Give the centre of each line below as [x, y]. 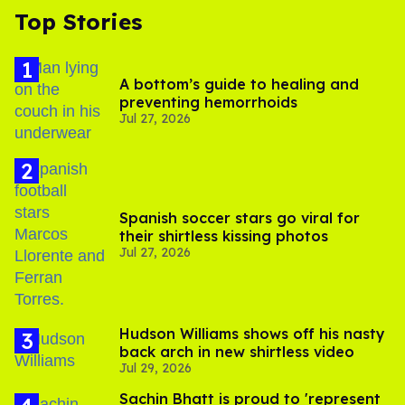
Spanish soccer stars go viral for [240, 218]
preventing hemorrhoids [208, 103]
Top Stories [78, 22]
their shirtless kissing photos [224, 236]
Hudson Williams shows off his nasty [252, 334]
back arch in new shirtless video [237, 352]
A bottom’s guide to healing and [239, 85]
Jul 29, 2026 [155, 368]
